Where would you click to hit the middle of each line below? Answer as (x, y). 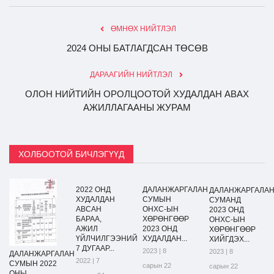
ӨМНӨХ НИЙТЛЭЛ (143, 28)
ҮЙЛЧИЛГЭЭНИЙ (107, 238)
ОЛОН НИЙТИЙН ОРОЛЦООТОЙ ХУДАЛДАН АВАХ (137, 94)
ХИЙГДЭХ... (229, 239)
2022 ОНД (93, 189)
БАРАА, (89, 219)
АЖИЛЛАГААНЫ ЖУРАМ (137, 107)
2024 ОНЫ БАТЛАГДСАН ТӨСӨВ (137, 48)
